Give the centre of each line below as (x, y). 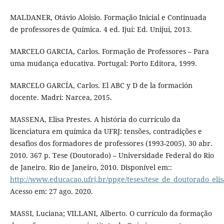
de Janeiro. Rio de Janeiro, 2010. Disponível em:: (91, 167)
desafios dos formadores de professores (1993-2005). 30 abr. (111, 143)
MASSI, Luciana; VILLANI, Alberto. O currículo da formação (111, 213)
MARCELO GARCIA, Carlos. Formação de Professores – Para (109, 51)
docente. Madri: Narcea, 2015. (61, 97)
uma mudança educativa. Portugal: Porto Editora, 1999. (103, 63)
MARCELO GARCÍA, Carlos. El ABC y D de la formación (101, 85)
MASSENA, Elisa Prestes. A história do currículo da (95, 119)
